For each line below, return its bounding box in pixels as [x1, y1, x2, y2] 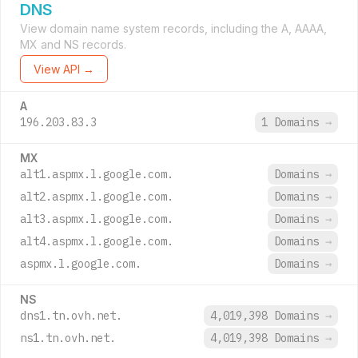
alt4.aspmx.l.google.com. [20, 234, 173, 249]
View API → [34, 62, 94, 76]
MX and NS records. [20, 38, 126, 51]
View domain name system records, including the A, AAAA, [20, 22, 327, 35]
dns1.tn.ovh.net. [20, 308, 122, 323]
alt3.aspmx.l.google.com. [20, 212, 173, 226]
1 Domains [261, 115, 325, 129]
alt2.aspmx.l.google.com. [20, 189, 173, 204]
